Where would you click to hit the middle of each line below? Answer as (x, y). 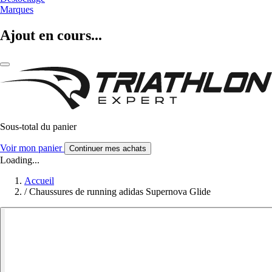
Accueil (39, 180)
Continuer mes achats (108, 148)
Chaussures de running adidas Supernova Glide (120, 191)
